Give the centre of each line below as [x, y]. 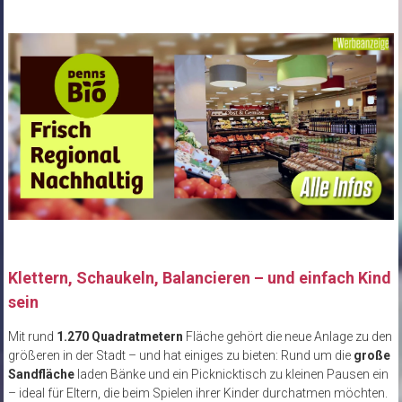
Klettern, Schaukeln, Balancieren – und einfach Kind [199, 278]
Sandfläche [41, 375]
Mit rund [32, 337]
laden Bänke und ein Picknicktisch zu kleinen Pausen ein [231, 375]
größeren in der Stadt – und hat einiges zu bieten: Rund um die [180, 356]
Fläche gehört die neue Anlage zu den [287, 337]
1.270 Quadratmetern [119, 337]
